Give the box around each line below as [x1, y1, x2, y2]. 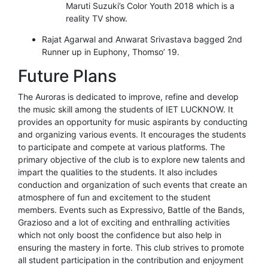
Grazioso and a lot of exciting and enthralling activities [18, 217, 230, 227]
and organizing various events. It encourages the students [18, 129, 246, 139]
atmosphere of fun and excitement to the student [18, 191, 211, 202]
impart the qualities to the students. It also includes [18, 166, 217, 177]
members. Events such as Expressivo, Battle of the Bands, [18, 204, 245, 215]
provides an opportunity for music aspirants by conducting [18, 116, 248, 127]
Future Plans [18, 65, 117, 86]
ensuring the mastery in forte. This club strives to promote [18, 242, 244, 252]
